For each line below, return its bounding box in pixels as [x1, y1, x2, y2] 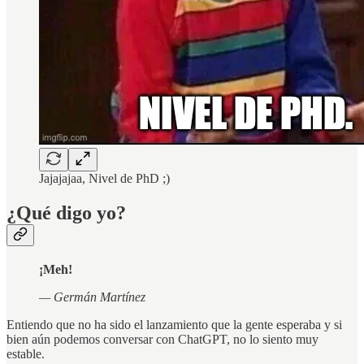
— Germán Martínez [39, 289, 145, 304]
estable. [6, 346, 45, 361]
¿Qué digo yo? [6, 202, 126, 224]
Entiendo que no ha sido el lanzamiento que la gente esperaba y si [6, 317, 342, 331]
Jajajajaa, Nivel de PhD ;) [39, 171, 170, 186]
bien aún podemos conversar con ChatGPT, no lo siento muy [6, 331, 318, 346]
